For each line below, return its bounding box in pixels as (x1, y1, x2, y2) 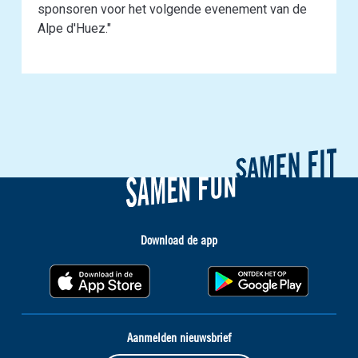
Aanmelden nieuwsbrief (127, 330, 231, 345)
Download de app (141, 232, 217, 247)
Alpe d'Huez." (37, 20, 111, 36)
